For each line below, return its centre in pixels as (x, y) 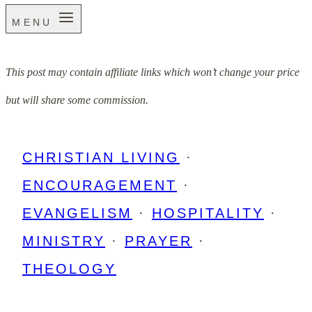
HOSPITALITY (208, 213)
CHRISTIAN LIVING (101, 157)
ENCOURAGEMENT (100, 185)
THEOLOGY (69, 268)
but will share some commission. (77, 100)
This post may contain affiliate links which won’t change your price (153, 72)
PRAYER (158, 241)
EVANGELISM (77, 213)
